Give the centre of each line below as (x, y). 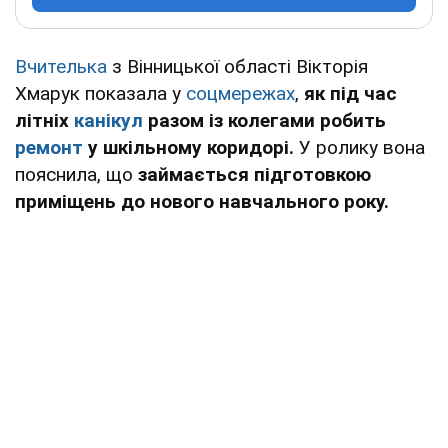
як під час (348, 93)
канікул (108, 120)
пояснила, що (76, 174)
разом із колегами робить (264, 120)
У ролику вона (362, 147)
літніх (44, 120)
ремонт (49, 147)
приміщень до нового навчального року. (202, 201)
